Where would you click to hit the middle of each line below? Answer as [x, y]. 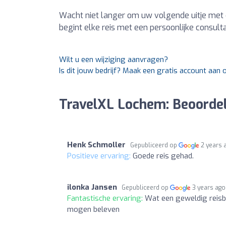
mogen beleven [93, 209]
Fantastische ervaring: [106, 198]
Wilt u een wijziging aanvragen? [114, 59]
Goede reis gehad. [163, 156]
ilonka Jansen [92, 187]
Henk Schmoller [96, 145]
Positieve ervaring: [100, 156]
